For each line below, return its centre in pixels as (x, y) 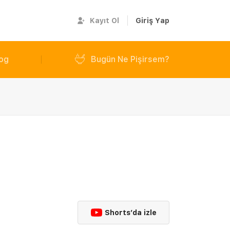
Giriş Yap (153, 20)
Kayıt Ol (105, 20)
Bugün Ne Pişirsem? (130, 59)
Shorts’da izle (131, 213)
